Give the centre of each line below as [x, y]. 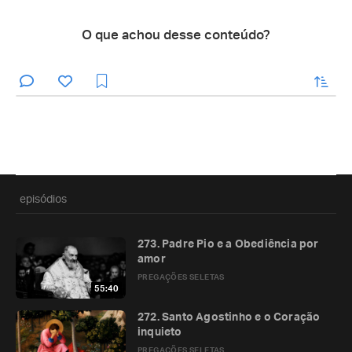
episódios [43, 200]
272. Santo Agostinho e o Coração [229, 317]
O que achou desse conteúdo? [176, 35]
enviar [301, 79]
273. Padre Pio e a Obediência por [228, 244]
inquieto [160, 332]
